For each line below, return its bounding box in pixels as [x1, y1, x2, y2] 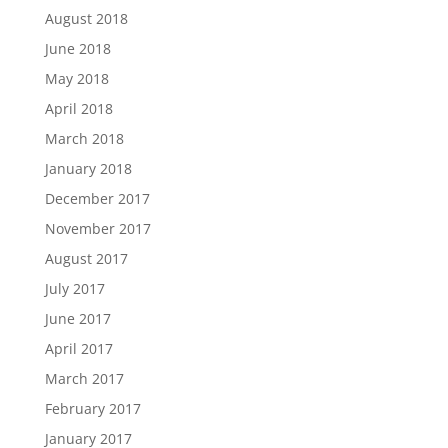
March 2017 [44, 369, 124, 389]
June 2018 [44, 39, 111, 59]
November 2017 [44, 219, 151, 239]
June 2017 [44, 309, 111, 329]
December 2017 [44, 189, 150, 209]
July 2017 [44, 279, 105, 299]
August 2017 [44, 249, 128, 269]
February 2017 [44, 399, 141, 419]
